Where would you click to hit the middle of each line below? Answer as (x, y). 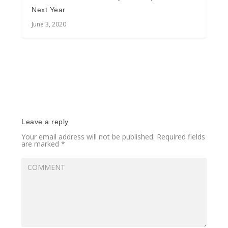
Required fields (181, 137)
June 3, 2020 (49, 24)
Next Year (49, 10)
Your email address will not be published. (88, 137)
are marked (41, 144)
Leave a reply (45, 122)
